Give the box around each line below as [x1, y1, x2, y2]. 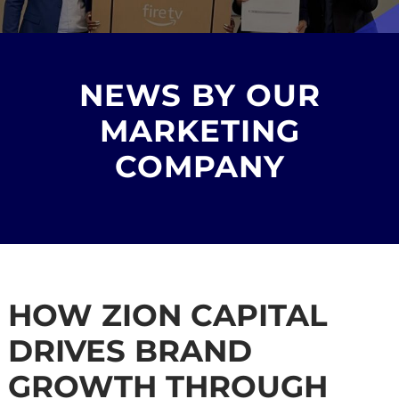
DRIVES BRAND [8, 331, 252, 370]
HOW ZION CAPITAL [8, 296, 328, 334]
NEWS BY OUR [78, 76, 321, 114]
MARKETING [99, 111, 300, 150]
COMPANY [114, 147, 285, 185]
